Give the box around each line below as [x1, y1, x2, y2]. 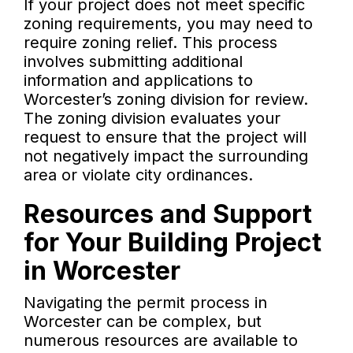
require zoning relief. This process [24, 33, 277, 53]
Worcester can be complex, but [24, 312, 262, 332]
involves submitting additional [24, 52, 243, 72]
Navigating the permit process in [24, 293, 267, 313]
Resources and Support [24, 199, 312, 230]
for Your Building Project [24, 227, 321, 258]
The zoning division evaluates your [24, 109, 281, 128]
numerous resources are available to [24, 331, 298, 351]
